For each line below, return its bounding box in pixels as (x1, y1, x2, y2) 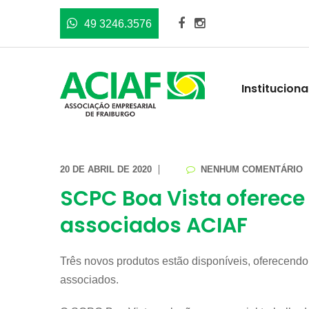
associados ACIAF (60, 211, 248, 241)
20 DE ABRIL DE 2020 (60, 164, 152, 175)
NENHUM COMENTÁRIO (198, 164, 303, 175)
